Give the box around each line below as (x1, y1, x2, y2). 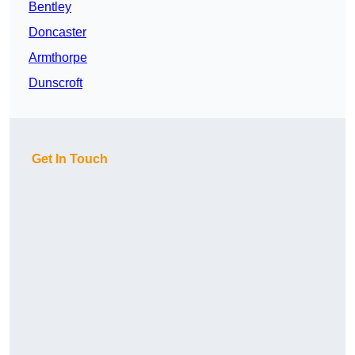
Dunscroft (29, 76, 82, 90)
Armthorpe (29, 51, 87, 65)
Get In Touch (32, 152, 108, 166)
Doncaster (29, 25, 86, 40)
